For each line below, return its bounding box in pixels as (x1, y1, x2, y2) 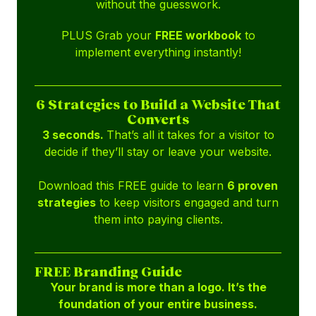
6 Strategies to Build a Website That (35, 96, 281, 113)
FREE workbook (154, 28, 241, 43)
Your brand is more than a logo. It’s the (49, 280, 267, 295)
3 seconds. (42, 128, 107, 142)
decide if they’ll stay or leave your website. (44, 145, 272, 159)
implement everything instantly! (75, 45, 241, 60)
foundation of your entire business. (59, 297, 257, 312)
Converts (127, 111, 189, 128)
